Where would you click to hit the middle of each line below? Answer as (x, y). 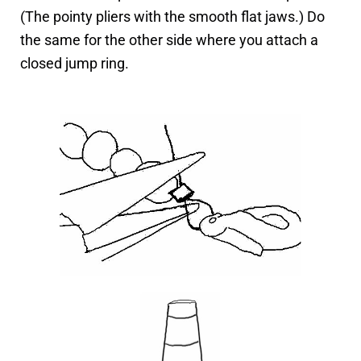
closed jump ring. (75, 63)
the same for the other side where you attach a (169, 39)
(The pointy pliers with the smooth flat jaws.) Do (172, 16)
